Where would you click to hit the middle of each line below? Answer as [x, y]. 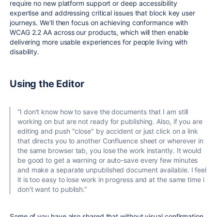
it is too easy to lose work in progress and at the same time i [111, 179]
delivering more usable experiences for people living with [99, 42]
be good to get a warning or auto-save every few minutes [108, 160]
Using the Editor [47, 84]
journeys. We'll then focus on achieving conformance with [99, 22]
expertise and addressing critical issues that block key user [102, 13]
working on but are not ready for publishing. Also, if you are [110, 121]
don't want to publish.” [52, 189]
